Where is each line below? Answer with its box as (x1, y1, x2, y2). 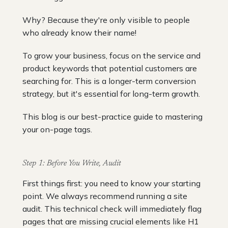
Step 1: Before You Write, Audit (22, 159, 121, 167)
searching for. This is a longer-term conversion (22, 75, 196, 86)
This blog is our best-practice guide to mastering (22, 111, 203, 122)
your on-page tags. (22, 124, 92, 134)
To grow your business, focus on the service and (22, 50, 201, 61)
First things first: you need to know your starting (22, 178, 201, 188)
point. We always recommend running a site (22, 190, 187, 201)
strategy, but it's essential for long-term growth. (22, 88, 200, 99)
